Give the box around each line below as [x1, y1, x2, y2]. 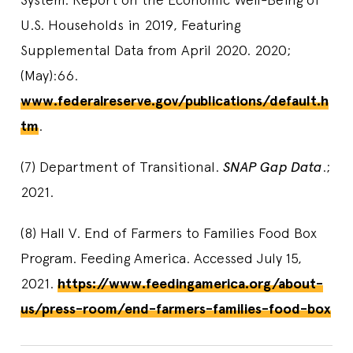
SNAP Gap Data [223, 158, 322, 175]
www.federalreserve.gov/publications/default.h [20, 91, 329, 110]
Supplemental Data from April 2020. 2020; [20, 41, 291, 58]
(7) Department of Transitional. [20, 158, 223, 175]
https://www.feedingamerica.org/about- [58, 274, 323, 292]
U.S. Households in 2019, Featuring [20, 16, 240, 33]
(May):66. [20, 66, 78, 84]
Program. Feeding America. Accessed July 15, [20, 249, 302, 266]
